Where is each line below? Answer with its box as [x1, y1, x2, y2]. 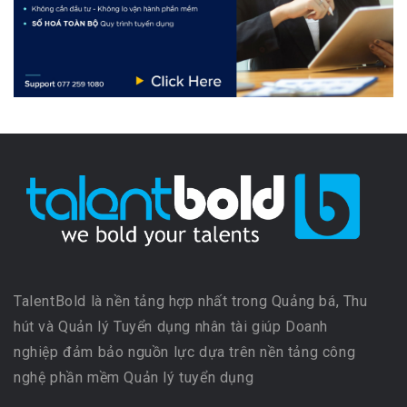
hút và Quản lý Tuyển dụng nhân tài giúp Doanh [14, 317, 328, 335]
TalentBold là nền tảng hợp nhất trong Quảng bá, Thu [14, 292, 368, 310]
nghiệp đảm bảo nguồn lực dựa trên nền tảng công [14, 342, 356, 361]
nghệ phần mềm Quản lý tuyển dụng [14, 368, 254, 386]
